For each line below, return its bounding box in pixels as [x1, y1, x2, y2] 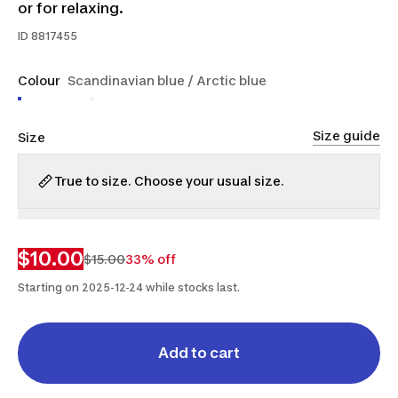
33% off [125, 251, 176, 267]
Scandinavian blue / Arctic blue [68, 73, 267, 88]
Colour [18, 73, 60, 88]
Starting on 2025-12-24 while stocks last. [18, 281, 240, 294]
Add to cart [158, 344, 240, 362]
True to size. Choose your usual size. [54, 173, 284, 188]
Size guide [313, 127, 380, 143]
